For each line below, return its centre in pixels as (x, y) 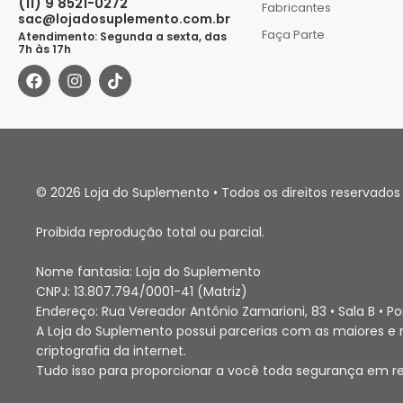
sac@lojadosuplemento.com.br (124, 18)
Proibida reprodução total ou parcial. (150, 232)
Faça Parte (293, 34)
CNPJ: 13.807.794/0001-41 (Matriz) (142, 291)
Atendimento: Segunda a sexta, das (122, 36)
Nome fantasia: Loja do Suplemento (148, 271)
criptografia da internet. (111, 350)
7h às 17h (45, 49)
